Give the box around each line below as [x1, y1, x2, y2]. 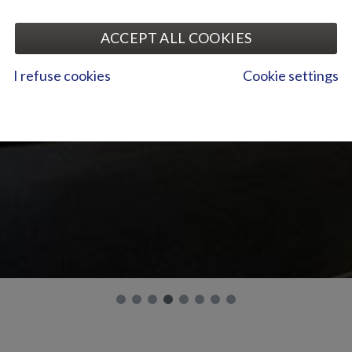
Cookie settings [243, 66, 339, 84]
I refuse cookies [13, 66, 111, 84]
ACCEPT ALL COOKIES [100, 28, 252, 46]
